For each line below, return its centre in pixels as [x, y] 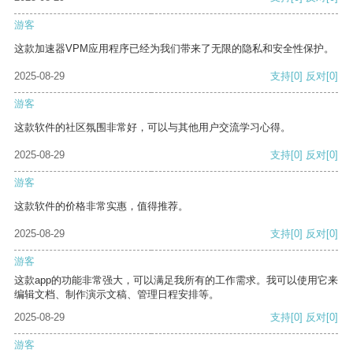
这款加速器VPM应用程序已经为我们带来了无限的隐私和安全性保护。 [174, 49]
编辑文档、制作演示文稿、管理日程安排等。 [117, 295]
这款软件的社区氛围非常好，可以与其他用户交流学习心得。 [152, 128]
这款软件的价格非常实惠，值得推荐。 [101, 206]
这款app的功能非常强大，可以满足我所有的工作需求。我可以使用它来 [176, 281]
